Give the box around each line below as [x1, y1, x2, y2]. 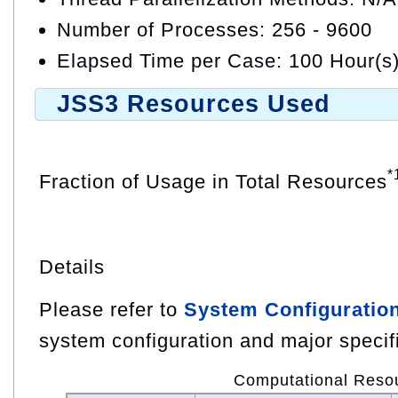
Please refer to [39, 298, 184, 321]
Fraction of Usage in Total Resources [39, 170, 387, 193]
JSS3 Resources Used [57, 91, 330, 118]
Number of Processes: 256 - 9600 [57, 19, 372, 42]
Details [39, 255, 105, 278]
